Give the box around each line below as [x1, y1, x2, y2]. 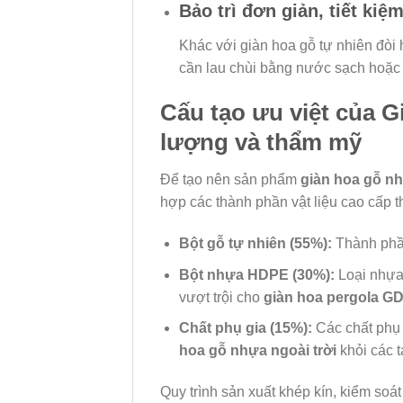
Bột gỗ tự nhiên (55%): [178, 236, 332, 252]
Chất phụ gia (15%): [178, 320, 312, 336]
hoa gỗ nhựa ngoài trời [178, 343, 336, 359]
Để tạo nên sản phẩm [160, 172, 300, 188]
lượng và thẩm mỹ [160, 129, 362, 155]
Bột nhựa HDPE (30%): [178, 266, 335, 282]
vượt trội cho [178, 289, 264, 305]
